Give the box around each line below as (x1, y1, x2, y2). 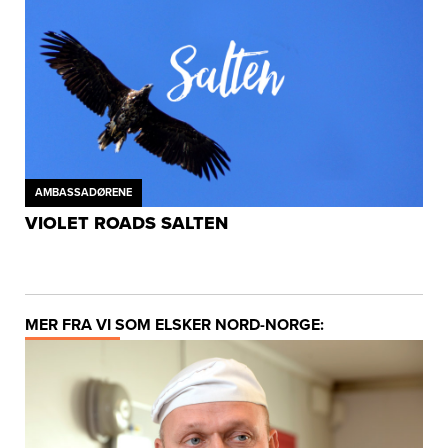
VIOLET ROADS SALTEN (24, 212, 228, 235)
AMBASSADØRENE (34, 186, 132, 200)
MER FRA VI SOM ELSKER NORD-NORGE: (24, 315, 324, 336)
